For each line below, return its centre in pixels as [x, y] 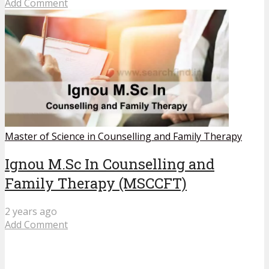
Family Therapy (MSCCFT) [96, 183]
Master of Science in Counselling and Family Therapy [123, 136]
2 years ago [31, 212]
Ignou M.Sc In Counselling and [110, 164]
